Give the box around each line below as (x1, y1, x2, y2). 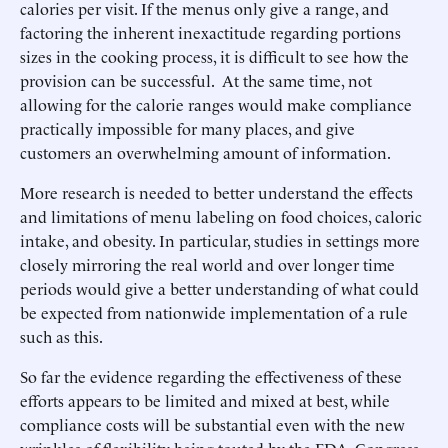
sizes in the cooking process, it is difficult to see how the (20, 45, 409, 67)
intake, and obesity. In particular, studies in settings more (20, 229, 420, 251)
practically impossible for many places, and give (20, 117, 355, 139)
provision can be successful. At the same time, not (20, 69, 372, 91)
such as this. (20, 325, 103, 347)
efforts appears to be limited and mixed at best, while (20, 389, 390, 411)
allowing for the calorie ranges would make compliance (20, 93, 412, 115)
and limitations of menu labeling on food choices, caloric (20, 205, 422, 227)
